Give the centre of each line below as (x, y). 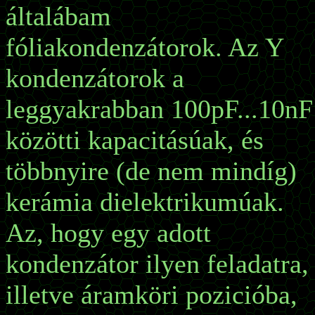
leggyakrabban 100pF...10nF (159, 109)
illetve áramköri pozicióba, (152, 295)
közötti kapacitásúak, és (135, 140)
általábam (58, 16)
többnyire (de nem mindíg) (151, 171)
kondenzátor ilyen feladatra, (157, 264)
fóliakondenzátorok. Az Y (144, 47)
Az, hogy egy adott (108, 233)
